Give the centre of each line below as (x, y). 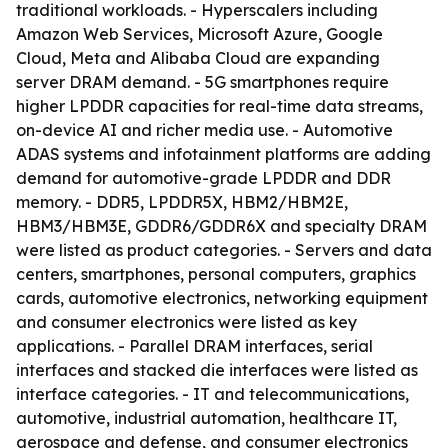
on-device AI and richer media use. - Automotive (204, 130)
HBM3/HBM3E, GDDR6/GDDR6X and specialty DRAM (221, 226)
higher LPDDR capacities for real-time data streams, (219, 106)
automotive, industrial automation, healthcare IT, (206, 418)
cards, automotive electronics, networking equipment (222, 298)
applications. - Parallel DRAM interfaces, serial (194, 346)
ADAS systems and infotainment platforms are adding (223, 154)
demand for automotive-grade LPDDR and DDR (203, 178)
